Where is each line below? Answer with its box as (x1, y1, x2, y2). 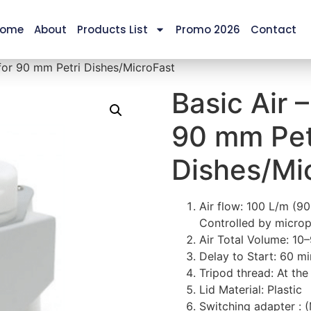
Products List (76, 22, 148, 37)
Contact (250, 22, 296, 37)
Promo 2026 (175, 22, 240, 37)
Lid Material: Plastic (199, 283, 302, 296)
